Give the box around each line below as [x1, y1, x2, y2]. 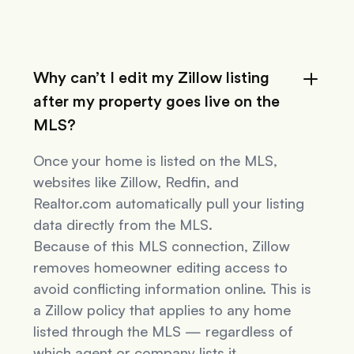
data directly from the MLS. [33, 216, 213, 234]
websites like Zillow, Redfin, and [33, 173, 239, 191]
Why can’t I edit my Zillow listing [33, 70, 270, 87]
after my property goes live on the [33, 94, 281, 111]
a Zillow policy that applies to [33, 301, 228, 319]
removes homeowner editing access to [33, 258, 288, 277]
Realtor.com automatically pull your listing [33, 194, 305, 213]
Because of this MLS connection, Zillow [33, 237, 291, 255]
